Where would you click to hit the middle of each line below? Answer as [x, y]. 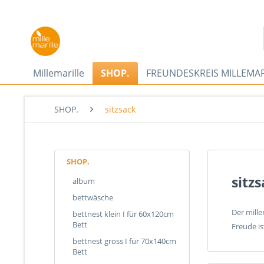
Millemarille [59, 73]
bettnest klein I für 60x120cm [123, 214]
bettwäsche [93, 197]
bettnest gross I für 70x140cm [124, 241]
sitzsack [120, 109]
